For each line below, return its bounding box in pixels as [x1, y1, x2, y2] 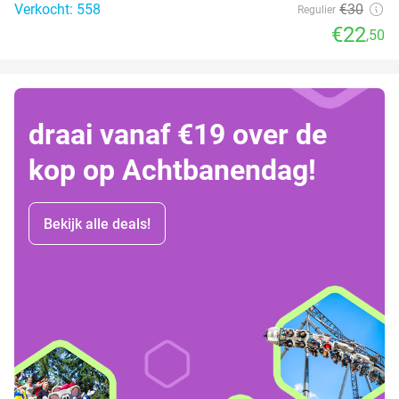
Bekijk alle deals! [44, 215, 151, 232]
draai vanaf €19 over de [28, 117, 327, 151]
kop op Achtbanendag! [28, 152, 316, 187]
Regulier [297, 3, 336, 16]
